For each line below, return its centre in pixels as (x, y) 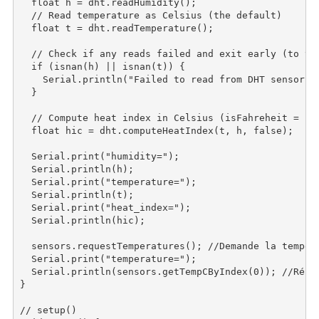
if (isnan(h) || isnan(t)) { (103, 66)
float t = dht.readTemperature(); (117, 28)
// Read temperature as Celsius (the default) (151, 15)
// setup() (49, 310)
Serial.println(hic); (83, 220)
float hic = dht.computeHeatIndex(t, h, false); (157, 130)
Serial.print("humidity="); (100, 156)
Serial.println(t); (77, 194)
